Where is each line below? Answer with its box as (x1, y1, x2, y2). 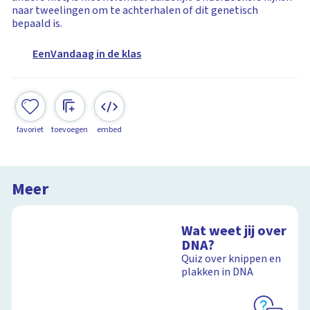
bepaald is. (12, 15, 63, 31)
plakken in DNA (181, 264, 254, 280)
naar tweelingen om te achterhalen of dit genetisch (12, 2, 259, 18)
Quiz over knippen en (181, 251, 282, 267)
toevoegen (51, 123, 89, 136)
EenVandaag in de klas (33, 46, 142, 62)
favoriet (17, 123, 44, 136)
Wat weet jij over (181, 221, 287, 241)
